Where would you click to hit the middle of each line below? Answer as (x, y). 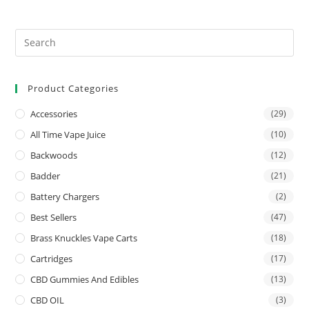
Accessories (54, 113)
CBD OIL (48, 300)
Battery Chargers (65, 196)
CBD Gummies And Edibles (85, 279)
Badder (46, 176)
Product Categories (73, 88)
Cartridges (52, 258)
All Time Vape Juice (68, 134)
